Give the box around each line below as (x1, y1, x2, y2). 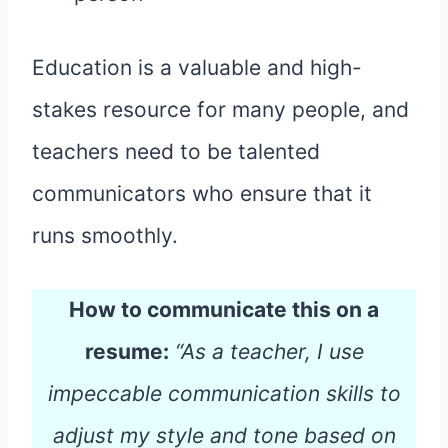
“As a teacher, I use (174, 339, 364, 365)
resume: (84, 339, 169, 365)
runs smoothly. (32, 223, 178, 249)
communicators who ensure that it (32, 181, 372, 207)
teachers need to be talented (32, 139, 320, 165)
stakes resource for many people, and (32, 97, 409, 123)
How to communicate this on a (69, 297, 379, 323)
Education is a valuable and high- (32, 55, 362, 81)
